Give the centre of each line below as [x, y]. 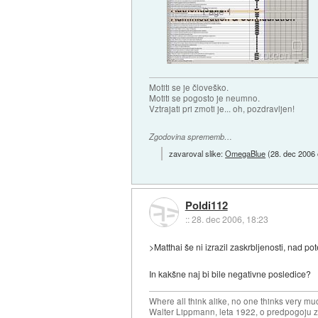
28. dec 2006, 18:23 [230, 219]
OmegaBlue [246, 153]
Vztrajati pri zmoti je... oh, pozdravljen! [222, 108]
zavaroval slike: [197, 153]
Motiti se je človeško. [189, 87]
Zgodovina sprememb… [191, 137]
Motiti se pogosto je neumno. [205, 98]
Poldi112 [206, 205]
